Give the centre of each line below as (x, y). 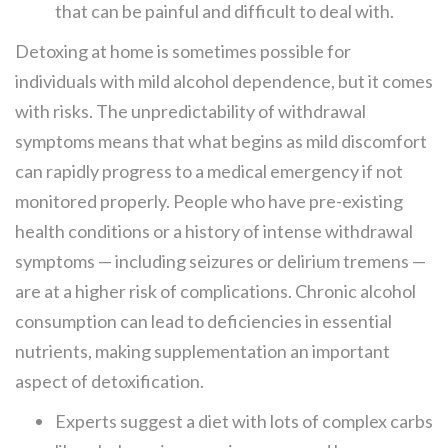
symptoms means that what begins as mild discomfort (221, 141)
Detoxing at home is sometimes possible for (183, 51)
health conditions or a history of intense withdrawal (214, 231)
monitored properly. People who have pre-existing (209, 201)
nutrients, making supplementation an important (202, 351)
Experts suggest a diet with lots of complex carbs (244, 421)
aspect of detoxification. (109, 381)
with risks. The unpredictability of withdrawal (190, 111)
